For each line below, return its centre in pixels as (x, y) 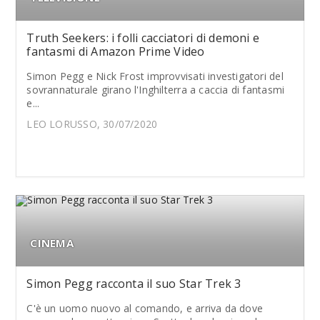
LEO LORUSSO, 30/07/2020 (92, 124)
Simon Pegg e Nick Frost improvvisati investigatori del (155, 76)
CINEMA (52, 243)
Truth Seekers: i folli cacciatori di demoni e (143, 38)
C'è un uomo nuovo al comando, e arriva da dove (145, 308)
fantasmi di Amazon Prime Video (116, 51)
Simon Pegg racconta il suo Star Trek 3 (134, 284)
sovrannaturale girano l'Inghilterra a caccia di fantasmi (156, 90)
